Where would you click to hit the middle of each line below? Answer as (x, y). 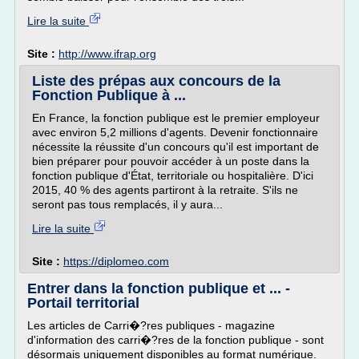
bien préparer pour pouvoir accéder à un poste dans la (171, 161)
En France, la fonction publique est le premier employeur (176, 118)
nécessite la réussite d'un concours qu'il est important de (175, 147)
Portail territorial (83, 303)
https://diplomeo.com (116, 261)
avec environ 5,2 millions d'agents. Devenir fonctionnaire (175, 132)
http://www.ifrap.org (107, 54)
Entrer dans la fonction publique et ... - (159, 288)
